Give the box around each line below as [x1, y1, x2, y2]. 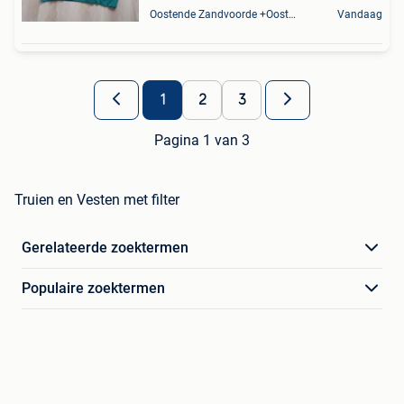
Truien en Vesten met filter [14, 191, 179, 209]
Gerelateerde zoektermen [22, 239, 188, 257]
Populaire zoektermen [22, 280, 165, 298]
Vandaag [337, 8, 382, 22]
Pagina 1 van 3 [154, 132, 250, 150]
